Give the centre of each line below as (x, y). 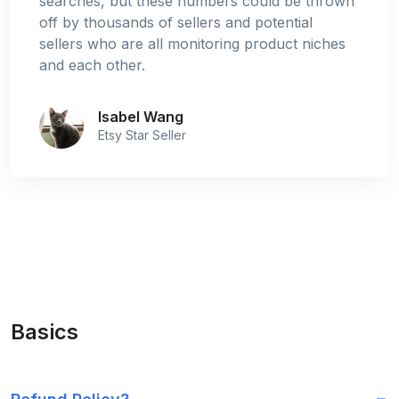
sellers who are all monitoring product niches (192, 43)
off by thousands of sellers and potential (176, 22)
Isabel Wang (141, 116)
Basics (45, 331)
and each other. (92, 65)
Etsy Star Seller (142, 134)
